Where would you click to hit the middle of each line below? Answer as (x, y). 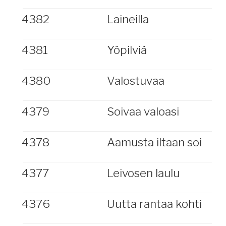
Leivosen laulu (143, 173)
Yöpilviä (127, 50)
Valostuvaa (135, 81)
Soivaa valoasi (143, 111)
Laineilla (128, 19)
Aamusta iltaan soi (154, 142)
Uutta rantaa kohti (154, 204)
